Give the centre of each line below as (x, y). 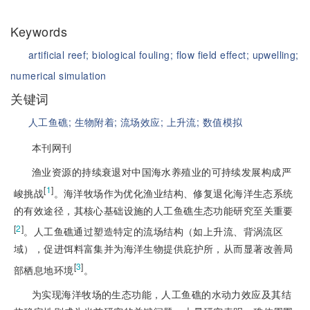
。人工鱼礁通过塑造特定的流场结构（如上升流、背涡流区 (154, 231)
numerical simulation (58, 75)
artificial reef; (61, 55)
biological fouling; (134, 55)
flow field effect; (214, 55)
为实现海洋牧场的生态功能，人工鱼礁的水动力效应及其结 (162, 294)
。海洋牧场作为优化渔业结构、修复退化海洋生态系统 (173, 193)
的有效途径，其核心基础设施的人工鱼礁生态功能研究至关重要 (154, 210)
